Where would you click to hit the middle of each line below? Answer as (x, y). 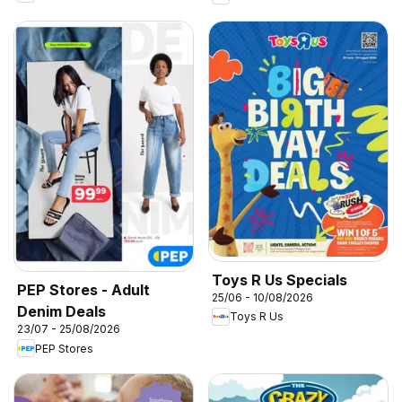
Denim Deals (61, 312)
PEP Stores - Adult (83, 290)
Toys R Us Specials (280, 280)
